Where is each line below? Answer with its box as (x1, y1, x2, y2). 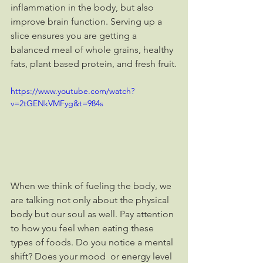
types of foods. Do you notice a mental (11, 236, 176, 248)
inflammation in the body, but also (11, 2, 156, 13)
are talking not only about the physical (11, 194, 171, 205)
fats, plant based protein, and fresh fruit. (11, 58, 177, 69)
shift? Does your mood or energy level (11, 250, 174, 262)
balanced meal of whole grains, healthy (11, 44, 176, 55)
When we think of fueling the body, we (11, 180, 174, 191)
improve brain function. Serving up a (11, 16, 164, 27)
